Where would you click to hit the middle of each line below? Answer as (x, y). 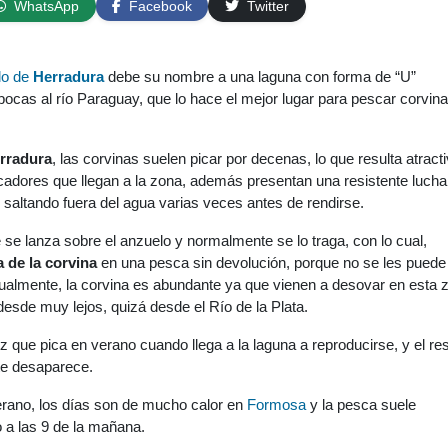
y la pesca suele (361, 404)
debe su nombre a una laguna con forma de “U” (260, 76)
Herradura (68, 76)
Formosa (276, 404)
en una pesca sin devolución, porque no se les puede (271, 262)
